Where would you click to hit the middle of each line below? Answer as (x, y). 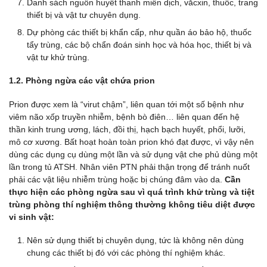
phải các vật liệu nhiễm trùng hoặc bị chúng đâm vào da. (117, 179)
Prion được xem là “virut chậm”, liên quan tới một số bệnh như (126, 104)
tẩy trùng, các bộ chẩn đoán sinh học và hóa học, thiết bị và (139, 45)
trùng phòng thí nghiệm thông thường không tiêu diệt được (132, 204)
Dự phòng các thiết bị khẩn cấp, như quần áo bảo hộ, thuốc (139, 32)
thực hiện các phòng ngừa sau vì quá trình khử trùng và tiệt (132, 192)
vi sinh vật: (32, 217)
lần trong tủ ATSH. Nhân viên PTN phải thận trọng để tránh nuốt (129, 167)
